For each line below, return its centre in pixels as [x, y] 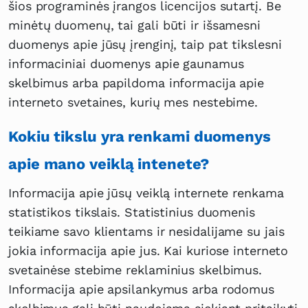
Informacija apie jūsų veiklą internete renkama [146, 193]
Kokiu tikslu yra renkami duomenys [140, 137]
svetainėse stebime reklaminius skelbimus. [135, 270]
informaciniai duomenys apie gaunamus [126, 64]
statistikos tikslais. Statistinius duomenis [132, 212]
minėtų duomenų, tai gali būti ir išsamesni [134, 25]
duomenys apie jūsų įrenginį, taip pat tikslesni [145, 45]
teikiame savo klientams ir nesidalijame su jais [146, 232]
